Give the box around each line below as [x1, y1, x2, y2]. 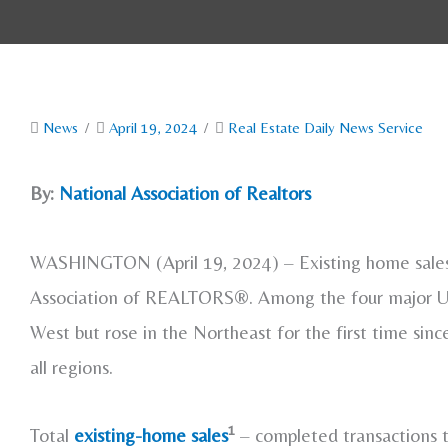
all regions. [30, 355, 113, 378]
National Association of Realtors [59, 182, 311, 205]
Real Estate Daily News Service [228, 119, 423, 137]
